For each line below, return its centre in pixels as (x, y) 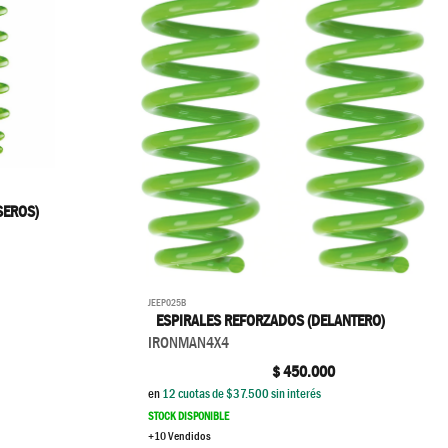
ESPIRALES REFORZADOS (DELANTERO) (270, 321)
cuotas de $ (204, 394)
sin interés (296, 394)
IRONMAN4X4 (188, 343)
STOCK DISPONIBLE (188, 416)
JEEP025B (167, 302)
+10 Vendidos (179, 436)
